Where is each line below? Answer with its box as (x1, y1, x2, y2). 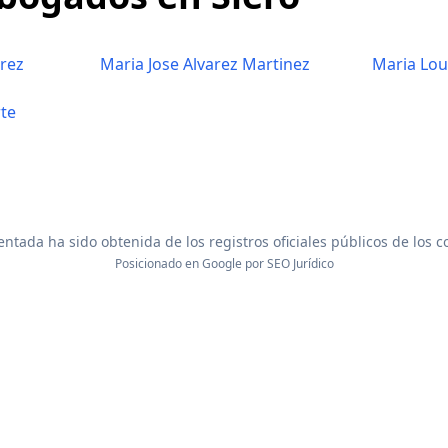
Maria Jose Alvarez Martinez (100, 53, 310, 75)
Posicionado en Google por (114, 255, 267, 272)
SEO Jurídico (266, 255, 334, 272)
